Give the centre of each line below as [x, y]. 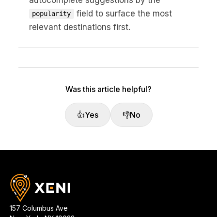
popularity [52, 14]
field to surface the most [123, 13]
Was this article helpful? [108, 89]
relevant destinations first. [80, 27]
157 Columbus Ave [39, 208]
